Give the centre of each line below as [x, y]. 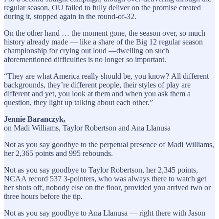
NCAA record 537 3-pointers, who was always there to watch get [105, 178]
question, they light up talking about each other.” [78, 102]
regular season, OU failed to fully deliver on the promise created [102, 7]
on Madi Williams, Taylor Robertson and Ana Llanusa [87, 128]
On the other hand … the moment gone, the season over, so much [105, 33]
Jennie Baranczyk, [35, 119]
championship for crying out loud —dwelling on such [87, 50]
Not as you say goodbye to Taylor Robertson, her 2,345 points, [101, 170]
